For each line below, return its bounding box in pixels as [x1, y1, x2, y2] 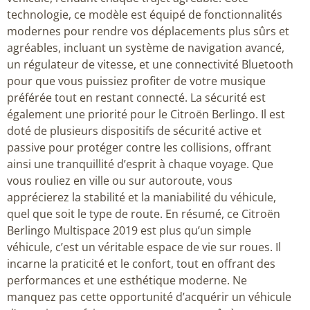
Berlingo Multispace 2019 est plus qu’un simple [7, 222, 251, 238]
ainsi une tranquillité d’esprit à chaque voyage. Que [7, 156, 273, 172]
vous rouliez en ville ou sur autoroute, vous [7, 172, 232, 188]
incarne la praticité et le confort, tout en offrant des [7, 255, 275, 271]
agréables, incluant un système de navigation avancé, [7, 39, 284, 55]
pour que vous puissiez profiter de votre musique [7, 73, 266, 89]
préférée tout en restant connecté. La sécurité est [7, 89, 266, 105]
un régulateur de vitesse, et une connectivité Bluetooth [7, 56, 293, 72]
